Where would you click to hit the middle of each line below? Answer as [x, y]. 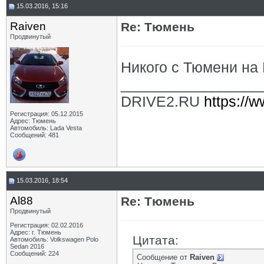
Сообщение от [163, 257]
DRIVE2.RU [162, 101]
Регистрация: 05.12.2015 [47, 114]
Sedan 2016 [27, 246]
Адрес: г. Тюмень [36, 232]
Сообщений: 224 [34, 253]
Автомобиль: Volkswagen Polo [54, 239]
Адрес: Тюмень [33, 121]
